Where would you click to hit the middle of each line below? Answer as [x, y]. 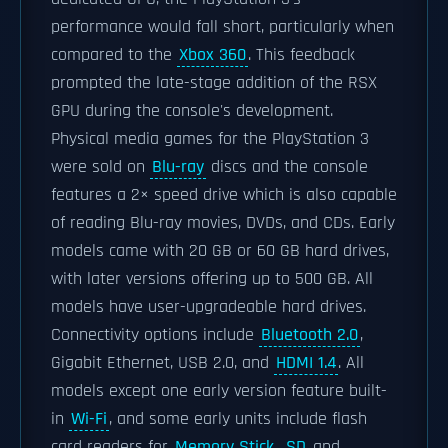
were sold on [100, 167]
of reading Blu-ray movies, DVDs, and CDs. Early [223, 223]
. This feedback [301, 55]
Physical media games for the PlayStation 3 [210, 139]
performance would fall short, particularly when [222, 27]
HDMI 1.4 [306, 363]
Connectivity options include [155, 335]
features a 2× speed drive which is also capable [224, 195]
